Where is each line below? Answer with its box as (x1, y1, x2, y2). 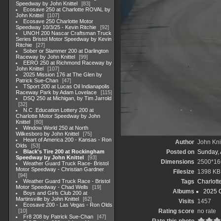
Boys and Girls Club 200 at (23, 190, 88, 196)
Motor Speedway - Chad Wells (16, 184, 88, 190)
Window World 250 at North (23, 125, 89, 131)
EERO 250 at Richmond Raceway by (23, 60, 112, 66)
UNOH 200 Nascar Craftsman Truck (23, 30, 112, 36)
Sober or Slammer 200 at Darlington (23, 48, 109, 54)
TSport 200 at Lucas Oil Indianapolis (23, 83, 110, 89)
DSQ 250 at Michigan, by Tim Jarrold (23, 95, 112, 101)
